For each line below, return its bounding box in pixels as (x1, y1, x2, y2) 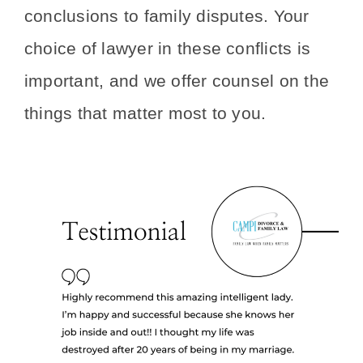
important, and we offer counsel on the (24, 71, 330, 92)
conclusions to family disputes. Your (24, 6, 310, 27)
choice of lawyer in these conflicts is (24, 39, 311, 59)
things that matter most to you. (24, 104, 267, 124)
